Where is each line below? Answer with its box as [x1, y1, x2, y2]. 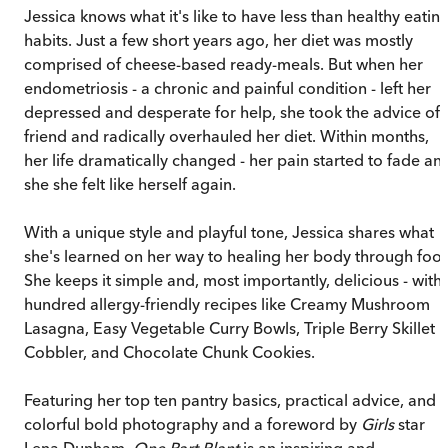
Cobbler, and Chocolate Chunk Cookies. [24, 341, 315, 362]
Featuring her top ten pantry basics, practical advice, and [24, 389, 436, 410]
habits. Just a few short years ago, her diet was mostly [24, 29, 413, 50]
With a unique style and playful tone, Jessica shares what [24, 221, 434, 242]
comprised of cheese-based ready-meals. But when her [24, 53, 423, 74]
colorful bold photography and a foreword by [24, 413, 361, 434]
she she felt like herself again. [24, 173, 236, 194]
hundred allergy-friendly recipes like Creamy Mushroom [24, 293, 430, 314]
